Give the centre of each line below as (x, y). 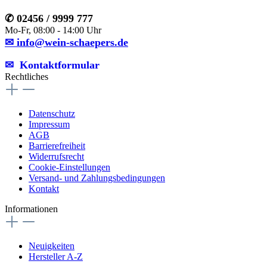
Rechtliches (27, 77)
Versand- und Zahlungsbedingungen (97, 178)
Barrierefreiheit (57, 146)
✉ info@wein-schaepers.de (66, 43)
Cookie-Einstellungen (69, 167)
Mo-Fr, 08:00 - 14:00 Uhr (53, 30)
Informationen (31, 209)
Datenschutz (52, 114)
